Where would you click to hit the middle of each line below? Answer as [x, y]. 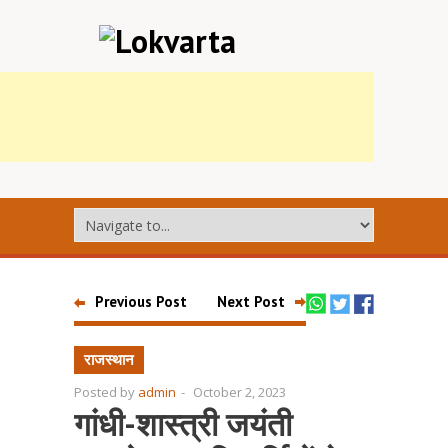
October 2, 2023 [239, 392]
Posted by [106, 392]
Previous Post [141, 301]
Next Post [251, 301]
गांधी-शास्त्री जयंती [183, 424]
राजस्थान [109, 359]
